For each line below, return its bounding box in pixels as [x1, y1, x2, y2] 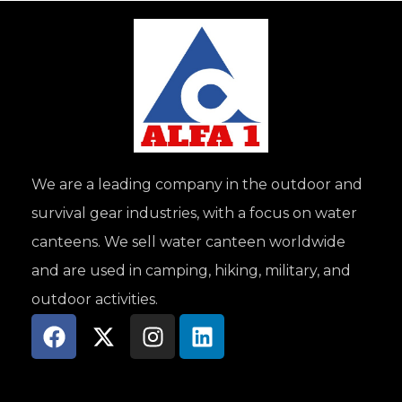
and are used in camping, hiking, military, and [31, 262, 351, 280]
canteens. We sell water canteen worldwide [31, 233, 345, 251]
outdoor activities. [31, 291, 158, 309]
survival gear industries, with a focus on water [31, 205, 357, 223]
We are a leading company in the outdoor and [31, 176, 363, 194]
